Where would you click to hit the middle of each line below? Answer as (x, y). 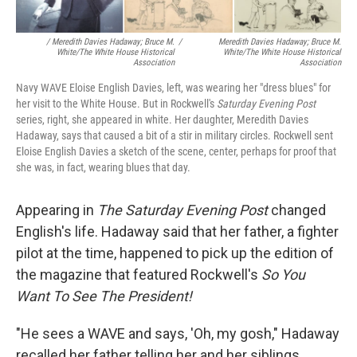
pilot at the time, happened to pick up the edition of (175, 253)
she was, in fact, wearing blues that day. (103, 168)
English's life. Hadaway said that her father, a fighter (177, 232)
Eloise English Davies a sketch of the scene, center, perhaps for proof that (176, 152)
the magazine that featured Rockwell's (139, 275)
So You (283, 275)
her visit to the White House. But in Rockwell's (116, 104)
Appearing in (57, 210)
